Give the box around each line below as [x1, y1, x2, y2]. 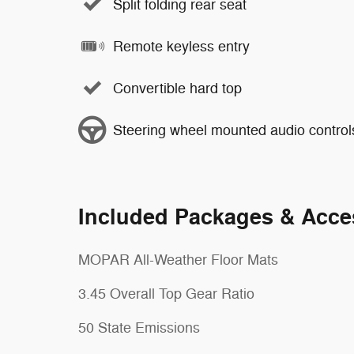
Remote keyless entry [113, 37, 250, 55]
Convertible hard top [113, 79, 242, 97]
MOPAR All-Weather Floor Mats [78, 251, 278, 269]
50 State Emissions [78, 319, 200, 337]
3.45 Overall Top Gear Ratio [78, 285, 254, 303]
